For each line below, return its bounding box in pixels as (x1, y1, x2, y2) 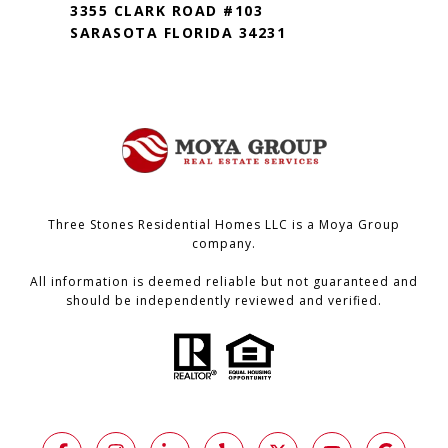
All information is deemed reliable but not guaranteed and (30, 273, 418, 291)
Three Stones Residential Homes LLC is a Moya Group (48, 216, 400, 234)
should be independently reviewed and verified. (66, 292, 382, 310)
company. (192, 235, 256, 253)
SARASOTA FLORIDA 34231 (70, 23, 286, 43)
